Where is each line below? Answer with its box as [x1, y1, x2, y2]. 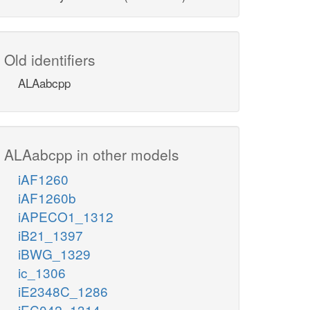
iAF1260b [18, 188, 76, 208]
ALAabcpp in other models [4, 144, 179, 165]
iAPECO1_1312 [18, 207, 113, 226]
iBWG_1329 [18, 244, 91, 264]
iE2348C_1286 [18, 282, 108, 301]
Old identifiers [4, 49, 95, 71]
